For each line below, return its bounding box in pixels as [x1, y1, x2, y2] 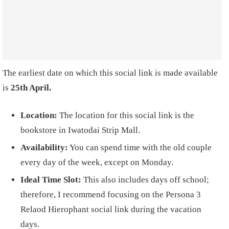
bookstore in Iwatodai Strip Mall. [20, 125, 140, 135]
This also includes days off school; [81, 175, 209, 185]
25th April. [11, 83, 51, 93]
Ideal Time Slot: [20, 175, 81, 185]
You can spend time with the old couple [68, 143, 212, 153]
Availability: [20, 143, 68, 153]
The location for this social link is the [57, 110, 194, 121]
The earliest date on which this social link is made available [3, 68, 218, 78]
